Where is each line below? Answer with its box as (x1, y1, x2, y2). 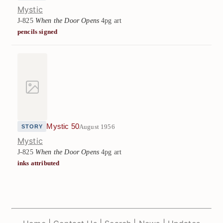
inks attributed (17, 159, 60, 167)
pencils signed (17, 28, 58, 36)
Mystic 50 (46, 122, 79, 131)
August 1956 (79, 122, 115, 130)
